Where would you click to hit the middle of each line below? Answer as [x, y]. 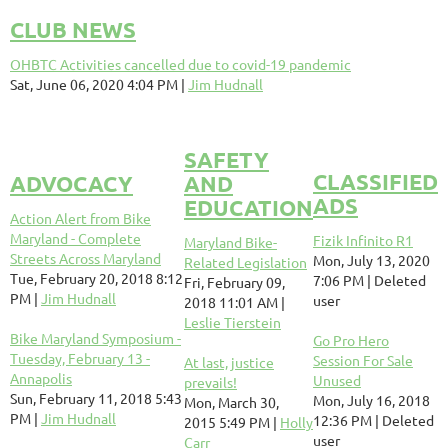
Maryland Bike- [230, 242]
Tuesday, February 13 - [80, 358]
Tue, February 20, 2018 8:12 [96, 278]
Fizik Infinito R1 [363, 240]
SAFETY [226, 159]
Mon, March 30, [231, 402]
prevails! [210, 382]
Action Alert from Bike [80, 218]
